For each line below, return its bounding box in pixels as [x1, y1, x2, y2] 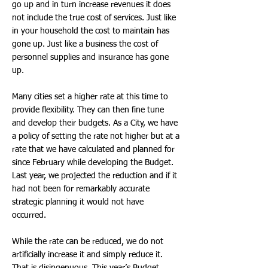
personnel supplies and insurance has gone [12, 53, 169, 62]
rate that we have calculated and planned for [12, 145, 175, 154]
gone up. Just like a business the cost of [12, 40, 158, 48]
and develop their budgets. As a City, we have [12, 119, 178, 127]
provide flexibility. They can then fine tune [12, 106, 164, 114]
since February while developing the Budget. [12, 159, 173, 167]
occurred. [12, 211, 46, 220]
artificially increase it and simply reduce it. [12, 251, 163, 259]
